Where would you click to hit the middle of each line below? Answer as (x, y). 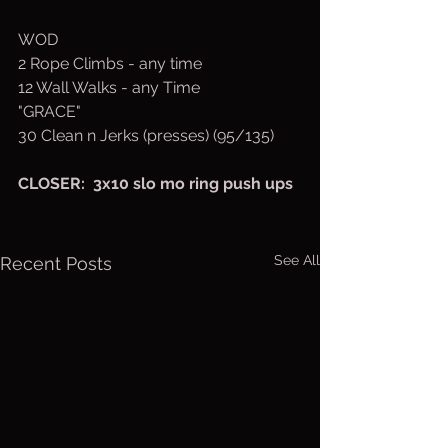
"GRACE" (51, 111)
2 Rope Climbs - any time (110, 63)
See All (297, 260)
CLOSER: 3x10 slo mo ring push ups (155, 183)
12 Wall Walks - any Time (109, 87)
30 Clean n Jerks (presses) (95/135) (146, 135)
